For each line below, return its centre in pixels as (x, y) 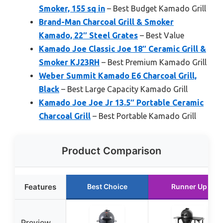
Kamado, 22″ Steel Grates (88, 36)
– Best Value (161, 36)
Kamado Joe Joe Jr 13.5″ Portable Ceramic (121, 103)
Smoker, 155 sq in (72, 9)
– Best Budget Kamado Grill (156, 9)
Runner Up (189, 187)
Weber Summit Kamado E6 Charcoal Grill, (118, 76)
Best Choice (107, 187)
